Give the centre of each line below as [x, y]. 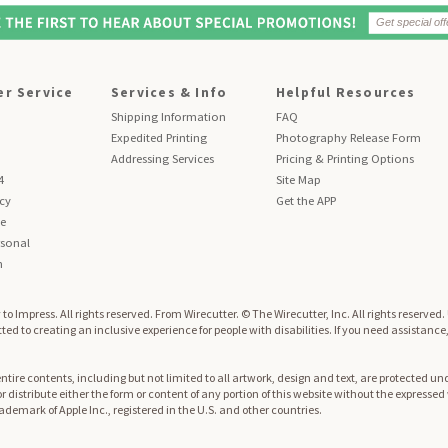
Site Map [298, 180]
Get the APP [306, 201]
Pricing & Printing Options [345, 159]
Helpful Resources [346, 93]
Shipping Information [168, 117]
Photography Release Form [348, 138]
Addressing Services [162, 159]
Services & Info [169, 93]
